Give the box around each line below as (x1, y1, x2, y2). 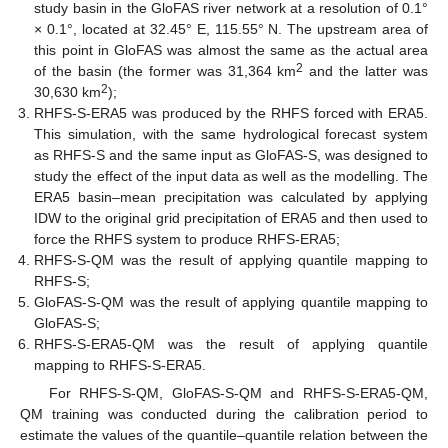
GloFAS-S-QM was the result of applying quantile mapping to (34, 294, 428, 311)
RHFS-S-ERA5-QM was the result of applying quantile (34, 336, 428, 353)
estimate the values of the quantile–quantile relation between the (20, 427, 428, 444)
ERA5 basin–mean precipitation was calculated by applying (34, 189, 428, 206)
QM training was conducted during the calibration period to (20, 406, 428, 423)
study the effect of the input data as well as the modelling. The (34, 168, 428, 185)
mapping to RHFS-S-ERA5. (34, 357, 207, 374)
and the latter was (303, 63, 429, 80)
